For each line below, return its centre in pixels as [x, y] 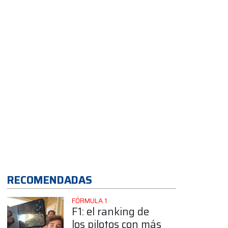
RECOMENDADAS [50, 180]
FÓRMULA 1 [89, 201]
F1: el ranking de [110, 211]
